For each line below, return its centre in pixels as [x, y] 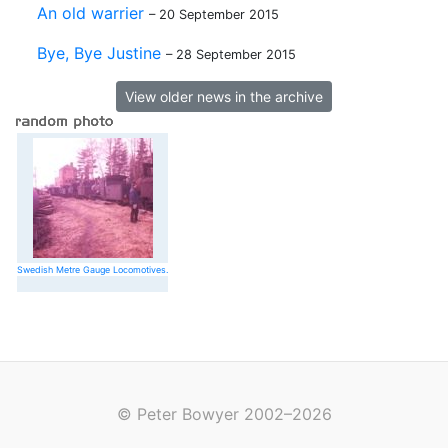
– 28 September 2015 [231, 54]
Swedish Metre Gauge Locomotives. [92, 269]
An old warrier [90, 13]
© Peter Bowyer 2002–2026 [224, 414]
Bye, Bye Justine [99, 53]
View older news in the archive [224, 96]
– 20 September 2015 [214, 14]
